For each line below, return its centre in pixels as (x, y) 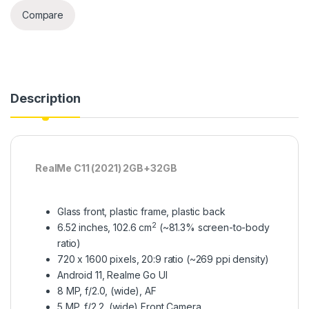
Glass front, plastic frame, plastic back (141, 211)
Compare (43, 15)
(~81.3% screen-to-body (213, 227)
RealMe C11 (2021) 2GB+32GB (106, 168)
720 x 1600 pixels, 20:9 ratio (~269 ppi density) (163, 259)
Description (46, 98)
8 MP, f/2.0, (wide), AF (107, 290)
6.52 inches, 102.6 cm (105, 227)
